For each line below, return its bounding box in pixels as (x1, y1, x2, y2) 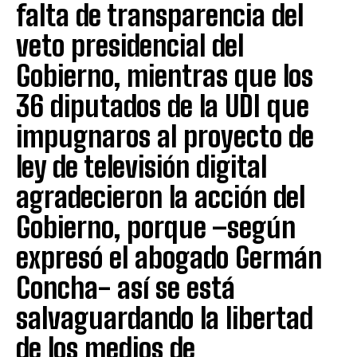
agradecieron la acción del (16, 179, 305, 214)
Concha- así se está (16, 270, 235, 305)
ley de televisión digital (16, 149, 267, 184)
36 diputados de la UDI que (16, 88, 309, 124)
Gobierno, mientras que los (16, 58, 313, 93)
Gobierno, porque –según (16, 210, 296, 245)
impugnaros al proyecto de (16, 119, 314, 154)
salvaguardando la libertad (16, 300, 313, 335)
